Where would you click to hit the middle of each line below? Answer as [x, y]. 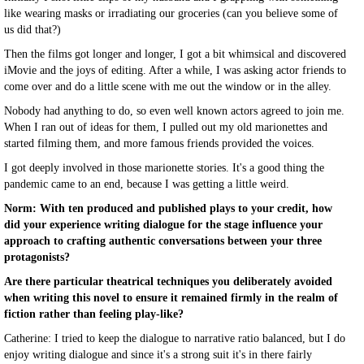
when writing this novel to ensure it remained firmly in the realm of [171, 298]
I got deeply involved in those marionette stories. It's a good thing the [164, 168]
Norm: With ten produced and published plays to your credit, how [168, 208]
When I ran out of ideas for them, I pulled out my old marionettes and [166, 127]
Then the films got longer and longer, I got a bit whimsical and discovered [175, 54]
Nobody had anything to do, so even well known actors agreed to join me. [174, 111]
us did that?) [34, 30]
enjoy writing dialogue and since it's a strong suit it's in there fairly [158, 355]
